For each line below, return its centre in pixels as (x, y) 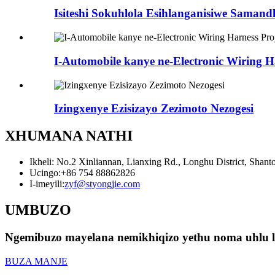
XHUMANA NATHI (69, 136)
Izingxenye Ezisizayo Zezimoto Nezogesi (154, 109)
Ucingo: (45, 173)
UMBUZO (38, 210)
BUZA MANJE (36, 261)
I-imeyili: (47, 184)
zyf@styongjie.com (102, 184)
